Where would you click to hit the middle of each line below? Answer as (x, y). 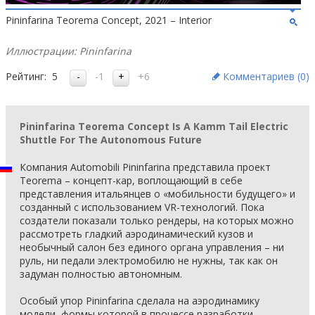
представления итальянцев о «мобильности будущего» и (157, 194)
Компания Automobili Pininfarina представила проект (145, 167)
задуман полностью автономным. (101, 274)
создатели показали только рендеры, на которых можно (157, 220)
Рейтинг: (26, 76)
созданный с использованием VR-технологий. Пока (142, 207)
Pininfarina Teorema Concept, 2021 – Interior (109, 20)
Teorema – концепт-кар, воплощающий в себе (131, 180)
